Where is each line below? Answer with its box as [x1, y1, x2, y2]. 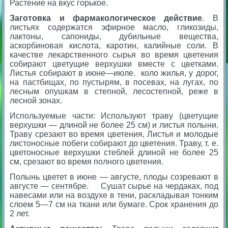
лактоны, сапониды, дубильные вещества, [10, 32, 218, 41]
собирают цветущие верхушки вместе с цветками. [10, 59, 218, 68]
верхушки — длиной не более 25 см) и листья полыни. [10, 120, 218, 129]
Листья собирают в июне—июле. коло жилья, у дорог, [10, 68, 218, 77]
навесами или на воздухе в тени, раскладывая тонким [10, 190, 218, 199]
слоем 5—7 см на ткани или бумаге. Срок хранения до [10, 199, 218, 209]
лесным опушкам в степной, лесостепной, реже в [10, 87, 218, 96]
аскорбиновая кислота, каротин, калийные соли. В [10, 41, 218, 50]
